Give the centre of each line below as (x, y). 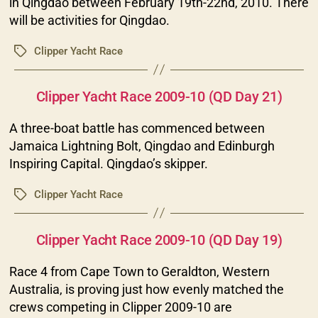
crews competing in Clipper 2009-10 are (120, 307)
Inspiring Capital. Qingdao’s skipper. (108, 163)
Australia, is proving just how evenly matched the (146, 289)
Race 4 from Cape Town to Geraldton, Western (139, 271)
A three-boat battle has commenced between (137, 128)
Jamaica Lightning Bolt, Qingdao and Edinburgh (142, 146)
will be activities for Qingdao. (89, 20)
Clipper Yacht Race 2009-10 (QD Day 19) (159, 240)
